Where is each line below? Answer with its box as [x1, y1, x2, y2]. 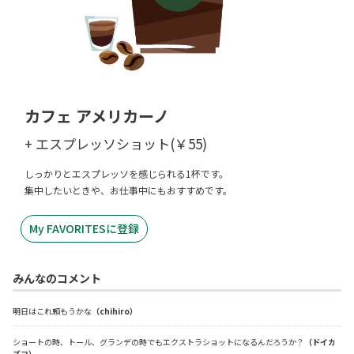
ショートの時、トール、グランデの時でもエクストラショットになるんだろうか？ [13, 336, 304, 348]
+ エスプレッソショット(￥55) [24, 134, 207, 153]
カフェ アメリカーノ [24, 104, 169, 127]
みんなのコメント [13, 270, 101, 287]
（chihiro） [92, 305, 137, 318]
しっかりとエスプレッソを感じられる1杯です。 [24, 167, 228, 180]
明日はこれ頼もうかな [13, 305, 92, 318]
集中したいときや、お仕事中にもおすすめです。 [24, 183, 232, 197]
